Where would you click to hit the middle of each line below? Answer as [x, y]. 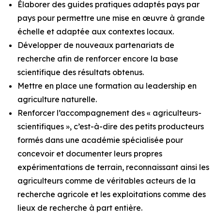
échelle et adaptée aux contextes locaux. [96, 31]
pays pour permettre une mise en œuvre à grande [111, 18]
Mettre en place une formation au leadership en [107, 86]
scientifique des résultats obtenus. [81, 72]
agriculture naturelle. [57, 99]
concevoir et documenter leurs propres [90, 154]
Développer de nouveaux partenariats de [96, 45]
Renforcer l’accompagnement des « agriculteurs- [109, 113]
